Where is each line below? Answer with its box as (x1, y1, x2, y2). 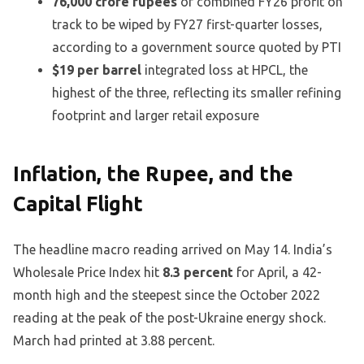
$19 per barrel (52, 63, 141, 78)
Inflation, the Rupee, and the (13, 162, 293, 186)
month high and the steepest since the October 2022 (13, 287, 320, 302)
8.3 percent (162, 264, 233, 279)
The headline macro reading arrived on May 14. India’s (13, 241, 332, 257)
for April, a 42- (233, 264, 322, 279)
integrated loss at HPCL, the (141, 63, 308, 78)
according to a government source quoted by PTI (52, 40, 341, 55)
